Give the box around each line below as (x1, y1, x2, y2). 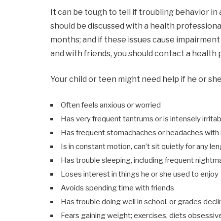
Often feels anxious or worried (61, 100, 161, 110)
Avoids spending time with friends (61, 183, 174, 192)
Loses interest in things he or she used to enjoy (61, 169, 219, 179)
